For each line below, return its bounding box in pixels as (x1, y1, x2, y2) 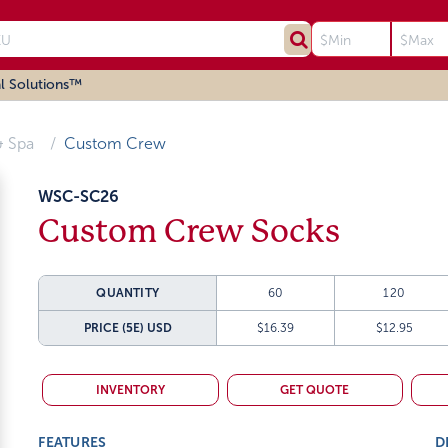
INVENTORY (95, 383, 165, 397)
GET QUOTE (280, 383, 350, 397)
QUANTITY (96, 286, 160, 300)
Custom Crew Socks (38, 213, 341, 250)
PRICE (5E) (83, 321, 144, 335)
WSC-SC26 (38, 188, 120, 205)
